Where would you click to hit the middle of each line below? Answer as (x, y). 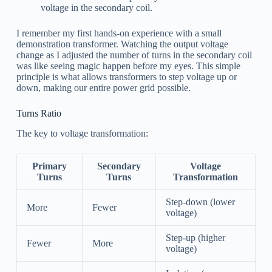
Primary (49, 166)
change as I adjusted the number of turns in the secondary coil (134, 55)
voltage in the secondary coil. (96, 8)
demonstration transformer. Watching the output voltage (122, 44)
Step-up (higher (195, 238)
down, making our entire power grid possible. (103, 88)
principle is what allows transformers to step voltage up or (126, 77)
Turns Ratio (39, 114)
